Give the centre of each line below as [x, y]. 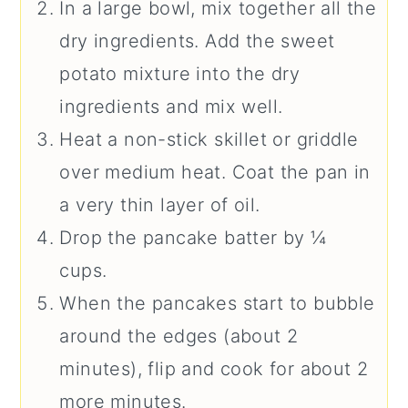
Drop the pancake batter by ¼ [193, 238]
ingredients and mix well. [171, 107]
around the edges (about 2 [179, 337]
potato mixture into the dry [180, 74]
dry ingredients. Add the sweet [197, 41]
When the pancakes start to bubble [217, 304]
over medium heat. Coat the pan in [215, 173]
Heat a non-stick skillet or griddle [209, 140]
